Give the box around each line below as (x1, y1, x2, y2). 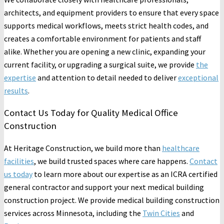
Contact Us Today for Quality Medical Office (4, 106, 178, 118)
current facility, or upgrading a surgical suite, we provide (4, 59, 196, 69)
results (4, 85, 28, 95)
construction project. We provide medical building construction (4, 195, 219, 205)
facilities (4, 156, 34, 166)
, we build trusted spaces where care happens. (34, 156, 189, 166)
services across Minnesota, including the (4, 208, 142, 218)
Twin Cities (142, 208, 180, 218)
